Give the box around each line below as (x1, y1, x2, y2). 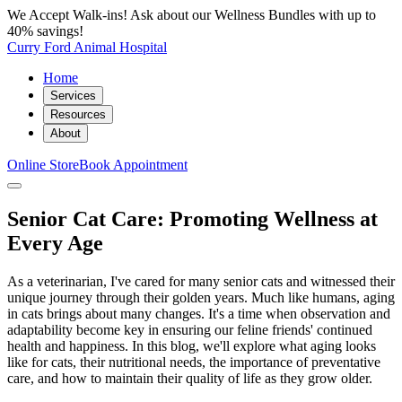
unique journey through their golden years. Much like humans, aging (7, 289, 395, 305)
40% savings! (7, 23, 83, 39)
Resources (50, 108, 106, 121)
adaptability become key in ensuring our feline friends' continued (7, 321, 372, 337)
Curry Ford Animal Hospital (7, 39, 167, 55)
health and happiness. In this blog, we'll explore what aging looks (7, 337, 376, 354)
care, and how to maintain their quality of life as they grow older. (7, 370, 372, 386)
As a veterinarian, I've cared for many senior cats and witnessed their (7, 273, 395, 289)
